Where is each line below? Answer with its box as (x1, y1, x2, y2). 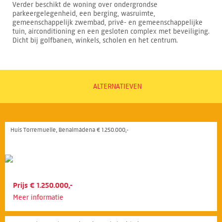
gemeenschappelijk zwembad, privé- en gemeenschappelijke (12, 18, 203, 27)
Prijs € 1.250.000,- (13, 181, 72, 190)
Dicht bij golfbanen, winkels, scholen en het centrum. (12, 36, 178, 45)
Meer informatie (13, 193, 63, 202)
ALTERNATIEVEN (93, 82, 142, 91)
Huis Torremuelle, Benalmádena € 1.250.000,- (10, 126, 128, 134)
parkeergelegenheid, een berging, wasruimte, (12, 9, 155, 18)
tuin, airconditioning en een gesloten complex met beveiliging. (12, 27, 210, 36)
